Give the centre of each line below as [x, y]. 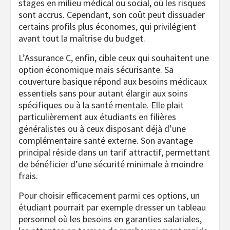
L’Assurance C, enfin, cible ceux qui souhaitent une [114, 57]
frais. [28, 176]
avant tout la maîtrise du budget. [82, 38]
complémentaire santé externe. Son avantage [106, 140]
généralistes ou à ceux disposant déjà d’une [102, 128]
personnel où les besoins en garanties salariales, [110, 219]
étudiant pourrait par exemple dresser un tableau [112, 207]
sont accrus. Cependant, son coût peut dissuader [112, 14]
